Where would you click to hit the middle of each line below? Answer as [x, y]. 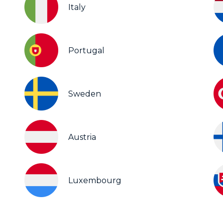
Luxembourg [95, 180]
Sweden [85, 94]
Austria [82, 137]
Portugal [86, 50]
